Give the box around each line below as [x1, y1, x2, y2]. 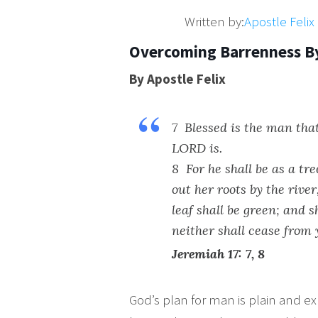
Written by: [185, 13, 244, 30]
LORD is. [172, 140, 222, 156]
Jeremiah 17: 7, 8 [172, 246, 265, 262]
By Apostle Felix [129, 70, 226, 87]
